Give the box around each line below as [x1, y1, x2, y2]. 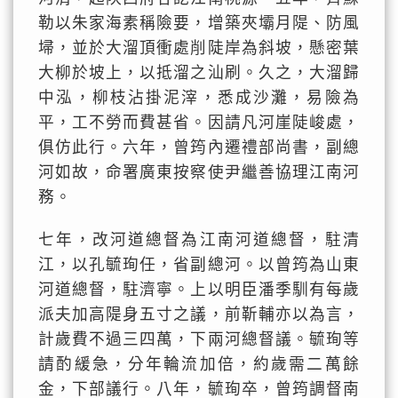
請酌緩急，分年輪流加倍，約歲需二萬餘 [38, 355, 360, 373]
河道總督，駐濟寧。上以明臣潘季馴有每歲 [38, 281, 360, 298]
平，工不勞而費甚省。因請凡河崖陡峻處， [38, 114, 360, 131]
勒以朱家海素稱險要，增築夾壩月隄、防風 [38, 14, 360, 32]
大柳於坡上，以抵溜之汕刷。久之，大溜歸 [38, 64, 360, 82]
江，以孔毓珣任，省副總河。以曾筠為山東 [38, 256, 360, 274]
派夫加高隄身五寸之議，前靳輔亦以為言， [38, 306, 360, 323]
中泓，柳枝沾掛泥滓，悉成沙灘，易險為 [38, 89, 360, 107]
